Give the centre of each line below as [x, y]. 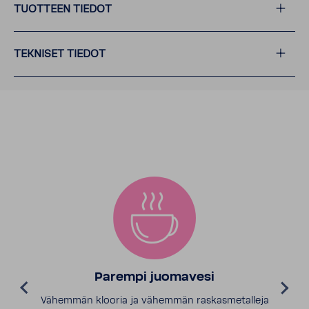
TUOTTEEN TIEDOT [63, 9]
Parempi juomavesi [154, 278]
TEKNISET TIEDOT [60, 54]
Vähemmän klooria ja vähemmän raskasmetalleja [154, 301]
